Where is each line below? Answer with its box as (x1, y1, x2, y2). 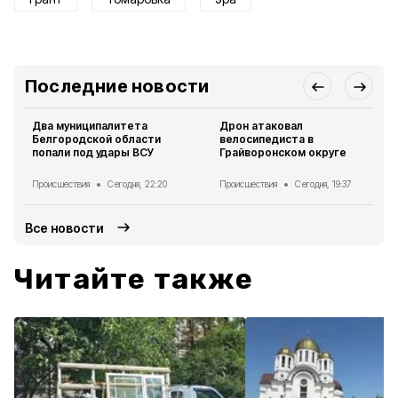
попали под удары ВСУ (32, 146, 155, 159)
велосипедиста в (219, 132, 314, 146)
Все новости (25, 219, 105, 235)
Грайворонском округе (219, 146, 347, 159)
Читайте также (14, 262, 254, 296)
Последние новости (25, 76, 210, 97)
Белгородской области (32, 132, 162, 146)
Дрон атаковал (219, 119, 304, 132)
